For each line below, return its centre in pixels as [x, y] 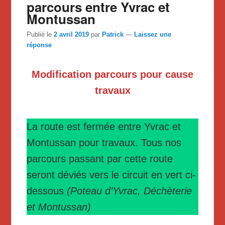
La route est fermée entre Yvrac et [104, 127]
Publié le [40, 35]
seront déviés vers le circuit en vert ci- [111, 175]
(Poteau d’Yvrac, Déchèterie [130, 191]
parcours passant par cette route [100, 159]
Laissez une [153, 35]
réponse [39, 45]
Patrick [113, 35]
